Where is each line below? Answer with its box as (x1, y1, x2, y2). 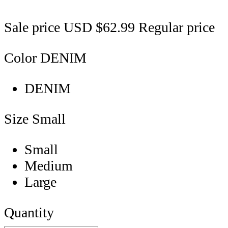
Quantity (4, 205, 54, 221)
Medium (24, 158, 73, 174)
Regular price (138, 19, 215, 36)
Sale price (4, 19, 60, 36)
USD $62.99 (64, 19, 138, 36)
